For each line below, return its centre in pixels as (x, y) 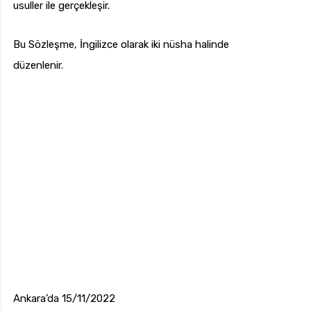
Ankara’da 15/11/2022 (64, 299)
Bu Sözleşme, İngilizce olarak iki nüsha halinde (121, 45)
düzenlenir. (38, 66)
